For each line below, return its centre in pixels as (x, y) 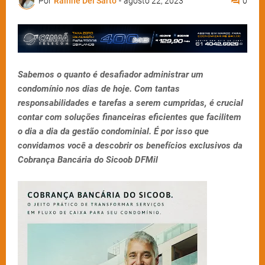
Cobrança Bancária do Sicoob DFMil (88, 160)
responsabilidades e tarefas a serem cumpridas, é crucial (130, 103)
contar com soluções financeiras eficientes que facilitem (130, 117)
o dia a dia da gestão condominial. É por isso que (113, 132)
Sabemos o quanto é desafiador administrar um (111, 75)
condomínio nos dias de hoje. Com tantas (99, 89)
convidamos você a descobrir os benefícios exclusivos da (130, 146)
